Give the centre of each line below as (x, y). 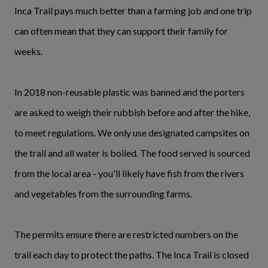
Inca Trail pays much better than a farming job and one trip (133, 11)
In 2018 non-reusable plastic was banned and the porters (130, 92)
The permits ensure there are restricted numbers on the (126, 234)
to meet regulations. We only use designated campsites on (132, 133)
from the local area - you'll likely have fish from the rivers (129, 173)
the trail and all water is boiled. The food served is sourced (132, 153)
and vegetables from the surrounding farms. (103, 194)
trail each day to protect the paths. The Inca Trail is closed (132, 255)
